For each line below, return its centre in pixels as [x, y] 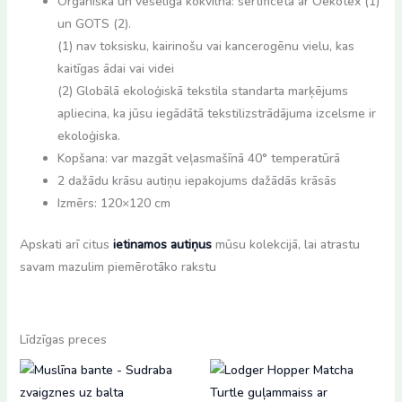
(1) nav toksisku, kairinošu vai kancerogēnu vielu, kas [205, 46]
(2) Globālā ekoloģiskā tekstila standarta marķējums [202, 91]
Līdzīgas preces [63, 339]
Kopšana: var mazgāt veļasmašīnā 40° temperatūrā [198, 158]
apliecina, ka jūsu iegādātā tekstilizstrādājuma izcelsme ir [216, 113]
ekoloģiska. [88, 135]
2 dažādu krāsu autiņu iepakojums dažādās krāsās [197, 180]
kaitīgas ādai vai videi [115, 68]
